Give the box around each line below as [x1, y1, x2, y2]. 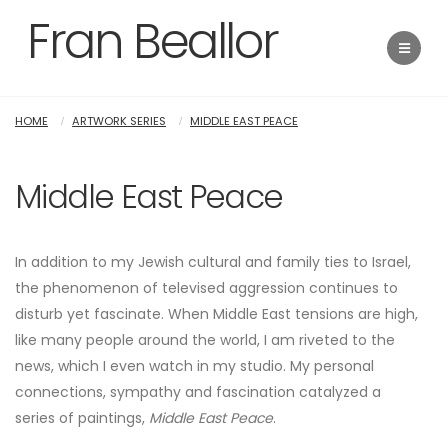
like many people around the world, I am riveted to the [15, 330, 395, 350]
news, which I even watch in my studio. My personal [15, 356, 374, 376]
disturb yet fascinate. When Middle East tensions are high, [15, 304, 418, 324]
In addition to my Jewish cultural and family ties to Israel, [15, 252, 411, 272]
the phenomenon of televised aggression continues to [15, 278, 398, 298]
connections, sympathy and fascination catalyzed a [15, 382, 381, 402]
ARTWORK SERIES [72, 113, 166, 129]
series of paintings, [15, 408, 149, 428]
